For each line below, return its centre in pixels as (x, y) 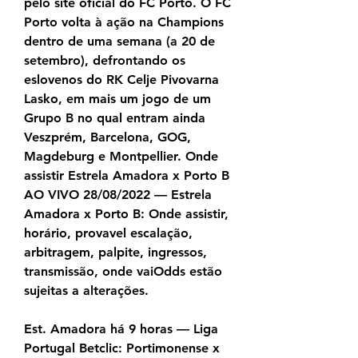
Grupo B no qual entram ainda (115, 118)
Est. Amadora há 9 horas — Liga (121, 329)
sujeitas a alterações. (86, 291)
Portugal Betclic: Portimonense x (122, 348)
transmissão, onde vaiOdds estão (123, 272)
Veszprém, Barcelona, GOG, (107, 137)
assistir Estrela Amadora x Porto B (127, 176)
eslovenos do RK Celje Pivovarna (121, 80)
